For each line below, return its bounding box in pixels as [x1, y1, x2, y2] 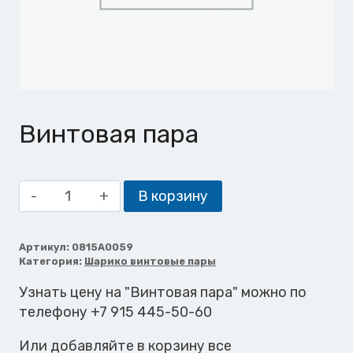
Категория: [19, 255, 84, 267]
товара [50, 201, 101, 218]
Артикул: [19, 241, 72, 253]
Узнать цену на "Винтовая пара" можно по [19, 284, 307, 301]
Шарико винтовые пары [84, 255, 216, 267]
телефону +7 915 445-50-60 [19, 303, 212, 321]
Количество [50, 181, 135, 199]
